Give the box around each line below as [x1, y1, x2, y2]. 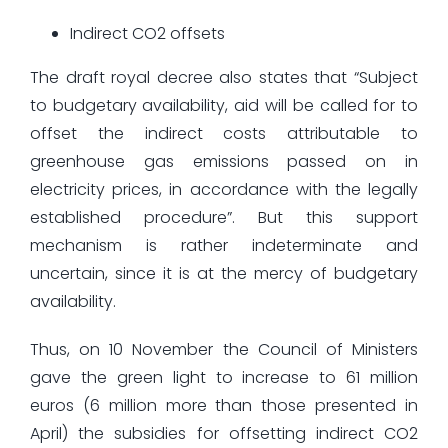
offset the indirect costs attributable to [29, 121, 419, 145]
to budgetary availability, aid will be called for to [29, 93, 419, 117]
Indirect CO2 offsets [69, 21, 225, 45]
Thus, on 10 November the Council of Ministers [29, 337, 419, 361]
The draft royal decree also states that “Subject [29, 65, 419, 89]
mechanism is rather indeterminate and [29, 233, 419, 257]
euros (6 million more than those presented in [29, 393, 419, 417]
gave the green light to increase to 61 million [29, 365, 419, 389]
